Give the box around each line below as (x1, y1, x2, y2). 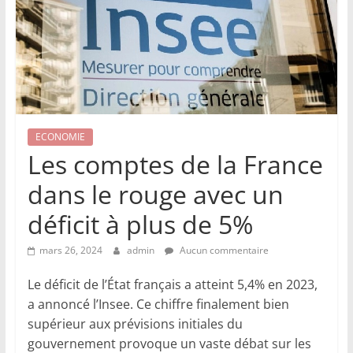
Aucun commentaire (176, 243, 269, 258)
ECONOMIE (35, 130, 85, 144)
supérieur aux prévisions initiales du (27, 315, 243, 333)
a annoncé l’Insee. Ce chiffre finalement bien (27, 295, 289, 314)
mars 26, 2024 (39, 243, 102, 258)
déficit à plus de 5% (27, 207, 253, 242)
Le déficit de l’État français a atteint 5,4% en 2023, (27, 276, 318, 294)
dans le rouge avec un (27, 177, 284, 212)
